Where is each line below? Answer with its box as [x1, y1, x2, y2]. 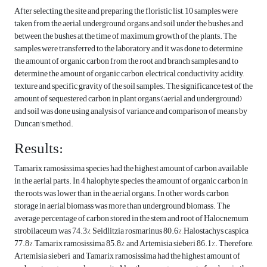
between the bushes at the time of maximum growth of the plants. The [14, 28, 237, 45]
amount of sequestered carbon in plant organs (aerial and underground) [14, 91, 242, 107]
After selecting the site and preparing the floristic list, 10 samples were [14, 3, 238, 20]
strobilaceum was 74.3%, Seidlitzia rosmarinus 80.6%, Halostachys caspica [14, 223, 249, 240]
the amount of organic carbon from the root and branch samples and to [14, 53, 238, 70]
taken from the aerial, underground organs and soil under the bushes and [14, 15, 243, 32]
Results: [14, 134, 63, 163]
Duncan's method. [14, 116, 73, 132]
